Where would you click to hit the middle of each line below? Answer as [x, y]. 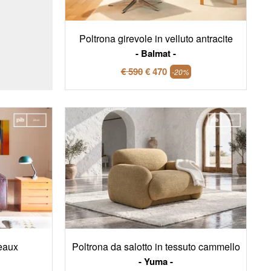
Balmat [156, 54]
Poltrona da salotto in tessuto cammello [156, 246]
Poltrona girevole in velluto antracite [156, 39]
